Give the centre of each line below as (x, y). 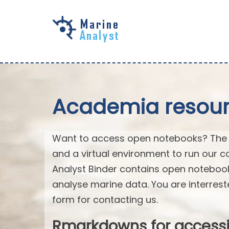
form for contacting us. (105, 199)
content (35, 58)
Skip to (34, 28)
